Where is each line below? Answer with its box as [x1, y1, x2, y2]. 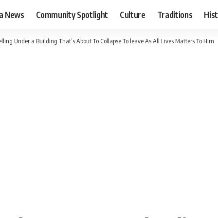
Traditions [157, 9, 193, 20]
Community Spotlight [36, 9, 109, 20]
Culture [120, 9, 145, 20]
